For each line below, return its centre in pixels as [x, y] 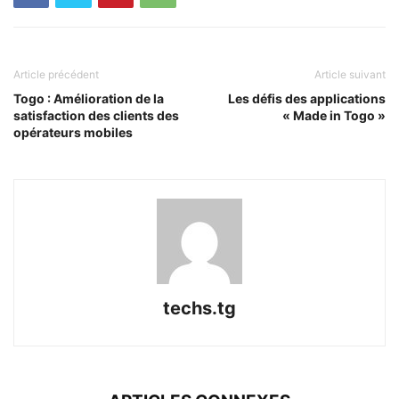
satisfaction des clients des [96, 115]
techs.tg [199, 308]
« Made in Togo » [334, 115]
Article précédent [56, 74]
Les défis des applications [307, 98]
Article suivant [350, 74]
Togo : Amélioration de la [89, 98]
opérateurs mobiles [73, 132]
